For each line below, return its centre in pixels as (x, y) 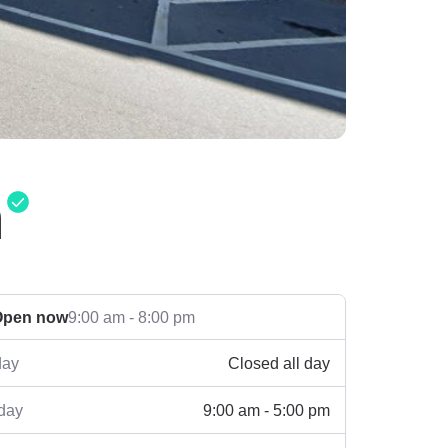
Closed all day (279, 362)
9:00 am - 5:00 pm (266, 409)
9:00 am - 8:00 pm (131, 317)
